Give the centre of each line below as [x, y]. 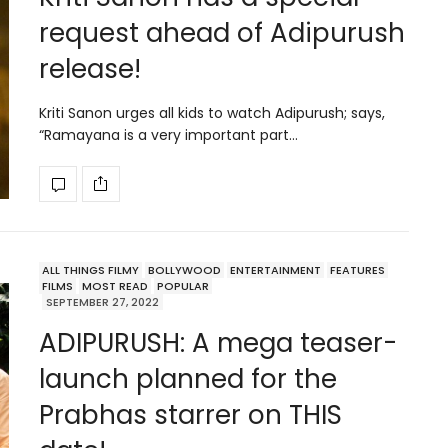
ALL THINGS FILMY [90, 269]
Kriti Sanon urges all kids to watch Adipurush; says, [212, 112]
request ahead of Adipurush [222, 32]
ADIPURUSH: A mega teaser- [218, 342]
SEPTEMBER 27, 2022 [102, 301]
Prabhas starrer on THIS [190, 414]
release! [90, 68]
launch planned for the [188, 378]
